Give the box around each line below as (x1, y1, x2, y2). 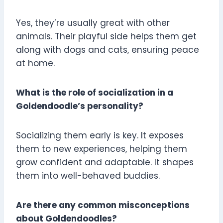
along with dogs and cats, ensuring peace (16, 44, 199, 56)
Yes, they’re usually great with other (16, 17, 170, 29)
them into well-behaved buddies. (16, 170, 160, 182)
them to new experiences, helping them (16, 143, 187, 155)
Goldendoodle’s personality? (16, 100, 143, 112)
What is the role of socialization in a (16, 87, 173, 99)
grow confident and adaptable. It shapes (16, 156, 194, 169)
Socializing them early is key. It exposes (16, 129, 184, 142)
